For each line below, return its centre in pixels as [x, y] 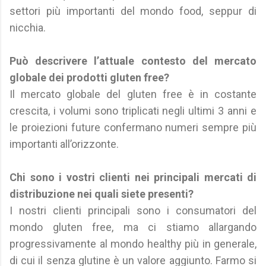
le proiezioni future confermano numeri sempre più [133, 127]
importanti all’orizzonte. [64, 144]
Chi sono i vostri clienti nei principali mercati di [133, 177]
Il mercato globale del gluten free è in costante [133, 94]
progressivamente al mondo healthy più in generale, [133, 244]
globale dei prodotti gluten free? [89, 77]
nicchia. [28, 28]
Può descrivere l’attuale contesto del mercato [133, 61]
